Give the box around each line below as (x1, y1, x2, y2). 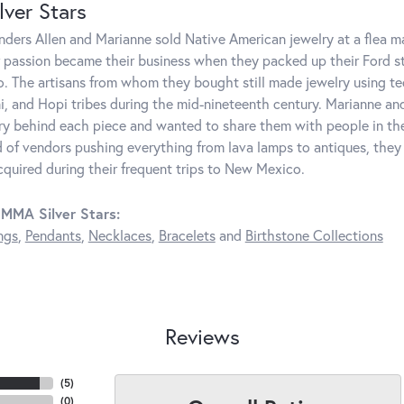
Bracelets (158, 225, 216, 245)
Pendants (24, 225, 81, 245)
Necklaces (87, 225, 151, 245)
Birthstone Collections (244, 225, 383, 245)
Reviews (164, 322, 240, 352)
